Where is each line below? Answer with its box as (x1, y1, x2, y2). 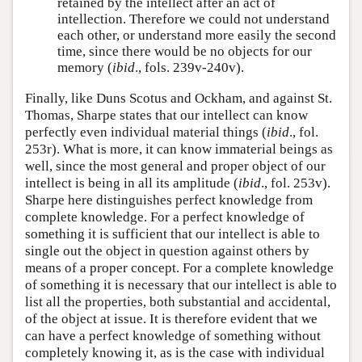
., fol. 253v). (261, 175, 330, 191)
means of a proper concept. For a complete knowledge (25, 259, 334, 276)
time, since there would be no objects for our (57, 44, 312, 60)
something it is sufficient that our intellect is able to (25, 225, 320, 242)
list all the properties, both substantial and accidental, (25, 293, 330, 309)
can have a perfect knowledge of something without (25, 327, 321, 343)
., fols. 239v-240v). (135, 60, 244, 76)
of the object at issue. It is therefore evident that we (25, 310, 318, 326)
